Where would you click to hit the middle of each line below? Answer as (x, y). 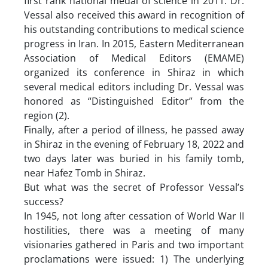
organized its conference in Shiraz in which (134, 72)
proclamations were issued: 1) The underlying (134, 259)
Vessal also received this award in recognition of (134, 15)
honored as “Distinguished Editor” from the (134, 101)
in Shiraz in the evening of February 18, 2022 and (134, 144)
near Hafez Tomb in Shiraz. (86, 173)
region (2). (47, 115)
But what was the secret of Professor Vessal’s (134, 187)
